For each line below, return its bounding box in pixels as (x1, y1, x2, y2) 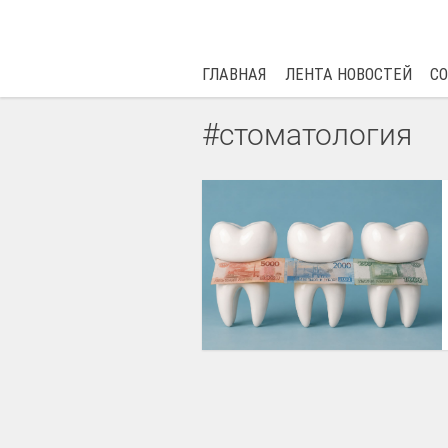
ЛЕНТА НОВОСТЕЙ (284, 65, 412, 84)
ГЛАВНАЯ (201, 65, 267, 84)
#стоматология (201, 117, 412, 152)
